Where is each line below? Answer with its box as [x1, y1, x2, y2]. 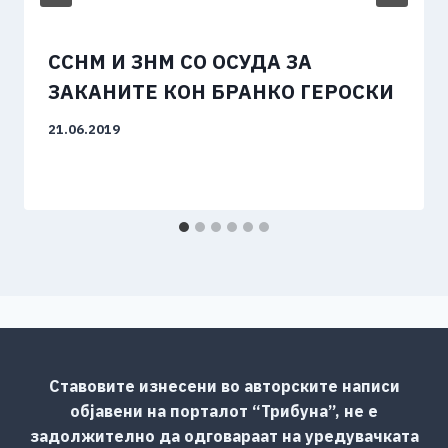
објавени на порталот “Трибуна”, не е [70, 400, 378, 421]
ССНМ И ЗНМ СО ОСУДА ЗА [48, 48, 312, 75]
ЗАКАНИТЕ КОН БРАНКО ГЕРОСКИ [48, 78, 394, 105]
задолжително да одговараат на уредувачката [29, 425, 419, 446]
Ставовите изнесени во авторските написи [48, 375, 400, 396]
